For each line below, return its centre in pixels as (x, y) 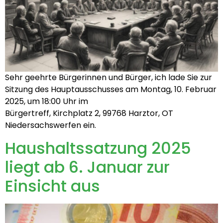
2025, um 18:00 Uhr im (47, 102)
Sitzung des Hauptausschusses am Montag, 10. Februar (111, 90)
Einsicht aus (53, 186)
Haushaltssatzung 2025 (98, 148)
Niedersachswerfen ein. (51, 125)
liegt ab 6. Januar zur (87, 167)
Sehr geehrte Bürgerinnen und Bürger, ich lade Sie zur (109, 78)
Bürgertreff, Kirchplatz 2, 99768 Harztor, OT (89, 113)
